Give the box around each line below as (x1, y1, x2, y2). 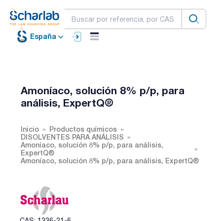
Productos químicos (49, 124, 117, 133)
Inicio (21, 124, 39, 133)
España (30, 32, 56, 41)
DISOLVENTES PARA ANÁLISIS (21, 132, 124, 141)
